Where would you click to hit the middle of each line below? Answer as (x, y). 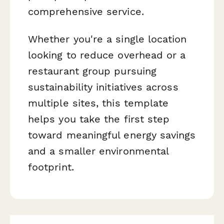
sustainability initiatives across (103, 87)
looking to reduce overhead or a (107, 55)
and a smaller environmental (98, 151)
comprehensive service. (86, 12)
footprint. (51, 167)
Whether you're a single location (107, 39)
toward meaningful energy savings (112, 135)
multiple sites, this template (98, 103)
